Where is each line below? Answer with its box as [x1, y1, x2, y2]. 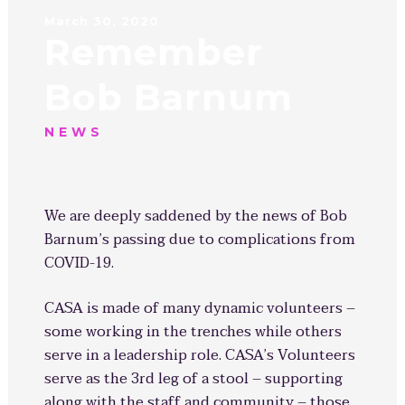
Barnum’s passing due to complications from [43, 227, 355, 252]
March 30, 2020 [43, 14, 159, 28]
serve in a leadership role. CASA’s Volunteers [43, 343, 355, 368]
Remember [43, 30, 263, 74]
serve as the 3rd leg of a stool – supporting [43, 366, 343, 391]
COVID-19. [43, 250, 114, 276]
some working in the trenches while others [43, 319, 342, 344]
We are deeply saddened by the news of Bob [43, 203, 347, 229]
